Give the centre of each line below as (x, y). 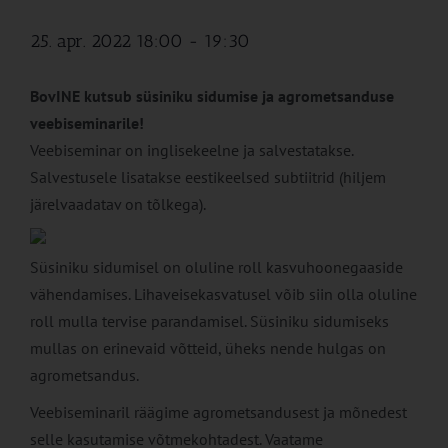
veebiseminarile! (89, 123)
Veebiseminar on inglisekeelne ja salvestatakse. (191, 150)
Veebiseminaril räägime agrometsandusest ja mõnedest (218, 412)
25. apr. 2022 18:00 (106, 41)
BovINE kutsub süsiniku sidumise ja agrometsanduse (212, 96)
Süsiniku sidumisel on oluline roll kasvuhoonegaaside (216, 267)
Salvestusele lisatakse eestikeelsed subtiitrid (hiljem (208, 177)
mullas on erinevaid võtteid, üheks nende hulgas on (208, 348)
